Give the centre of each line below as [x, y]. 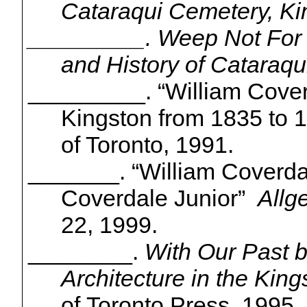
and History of [135, 65]
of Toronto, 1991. [147, 145]
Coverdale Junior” [153, 198]
